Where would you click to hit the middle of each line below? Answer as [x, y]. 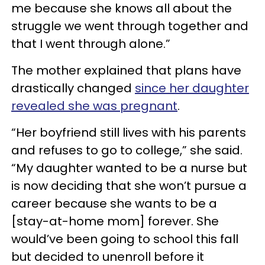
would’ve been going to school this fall [125, 239]
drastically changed [73, 88]
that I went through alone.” [91, 44]
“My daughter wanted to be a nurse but [129, 168]
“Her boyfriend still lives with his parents [129, 132]
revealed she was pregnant [94, 106]
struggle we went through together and [130, 26]
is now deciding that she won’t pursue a [129, 186]
